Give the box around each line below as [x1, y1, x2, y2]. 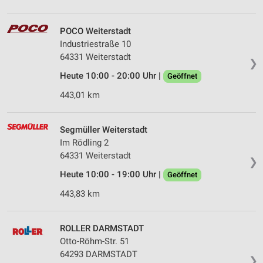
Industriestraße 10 [60, 39, 131, 50]
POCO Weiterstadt [60, 26, 131, 37]
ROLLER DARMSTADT [60, 223, 144, 234]
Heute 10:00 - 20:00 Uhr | [60, 70, 163, 82]
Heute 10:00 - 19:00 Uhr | [60, 169, 163, 180]
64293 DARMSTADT [60, 249, 137, 260]
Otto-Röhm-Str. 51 [60, 236, 129, 247]
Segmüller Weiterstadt [60, 124, 147, 136]
